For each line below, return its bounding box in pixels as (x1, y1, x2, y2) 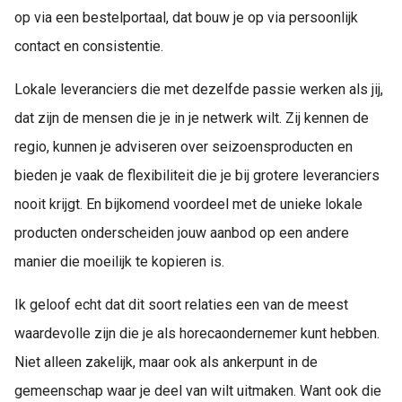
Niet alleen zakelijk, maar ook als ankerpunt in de (14, 353, 318, 371)
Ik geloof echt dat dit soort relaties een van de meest (14, 295, 348, 313)
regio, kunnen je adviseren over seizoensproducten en (14, 137, 353, 155)
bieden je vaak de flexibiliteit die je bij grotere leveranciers (14, 166, 380, 184)
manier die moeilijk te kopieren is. (14, 252, 224, 270)
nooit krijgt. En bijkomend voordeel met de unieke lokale (14, 195, 363, 213)
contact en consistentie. (14, 37, 163, 55)
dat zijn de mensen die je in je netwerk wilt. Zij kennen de (14, 109, 369, 127)
